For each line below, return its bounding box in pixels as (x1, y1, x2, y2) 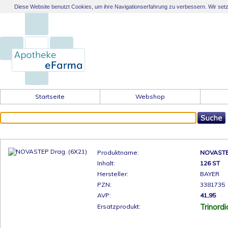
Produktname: (97, 149, 139, 156)
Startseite (35, 93, 65, 100)
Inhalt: (97, 159, 115, 167)
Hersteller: (97, 170, 128, 178)
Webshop (135, 93, 165, 100)
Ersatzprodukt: (97, 203, 140, 210)
